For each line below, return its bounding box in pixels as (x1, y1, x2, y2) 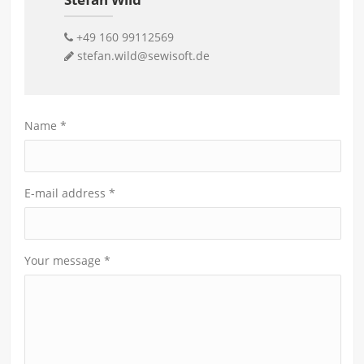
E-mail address (24, 184, 110, 201)
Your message (24, 252, 105, 268)
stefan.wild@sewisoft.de (76, 47, 210, 63)
